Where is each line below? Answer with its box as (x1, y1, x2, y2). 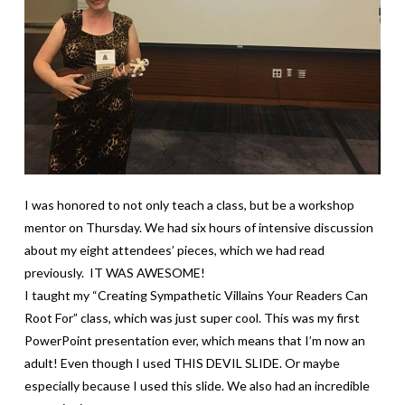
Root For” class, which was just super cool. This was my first (24, 310, 360, 326)
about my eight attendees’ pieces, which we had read (24, 242, 325, 259)
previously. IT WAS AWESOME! (24, 265, 205, 281)
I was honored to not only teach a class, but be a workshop (24, 197, 354, 213)
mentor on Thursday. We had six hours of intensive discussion (24, 220, 373, 236)
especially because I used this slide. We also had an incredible (24, 378, 370, 394)
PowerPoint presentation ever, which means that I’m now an (24, 333, 365, 349)
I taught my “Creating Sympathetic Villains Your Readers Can (24, 287, 368, 304)
